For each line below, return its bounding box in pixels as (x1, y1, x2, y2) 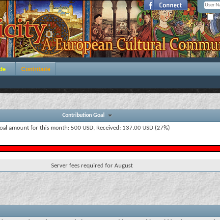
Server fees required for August (51, 163, 133, 169)
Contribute (21, 66, 51, 73)
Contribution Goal (62, 112, 108, 118)
